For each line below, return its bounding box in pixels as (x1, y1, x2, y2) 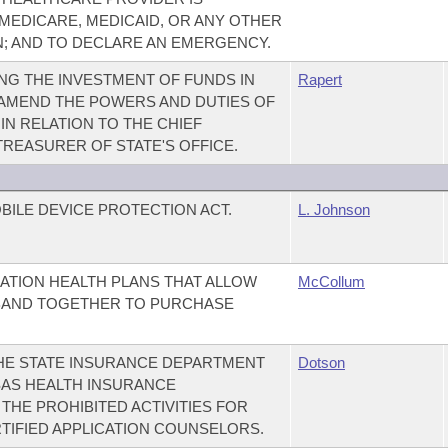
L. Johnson (297, 201, 370, 218)
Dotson (297, 354, 345, 371)
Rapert (297, 71, 342, 88)
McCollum (297, 273, 365, 290)
